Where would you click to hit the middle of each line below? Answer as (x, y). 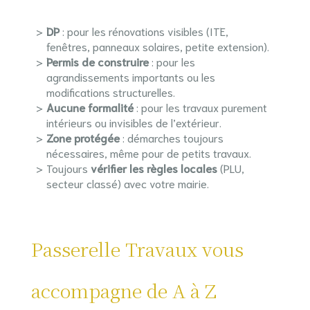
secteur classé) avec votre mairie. (127, 183)
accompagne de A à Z (124, 290)
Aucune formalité (90, 107)
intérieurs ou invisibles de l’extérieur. (134, 122)
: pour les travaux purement (200, 107)
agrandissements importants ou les (130, 76)
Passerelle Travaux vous (137, 249)
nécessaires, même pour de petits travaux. (148, 153)
